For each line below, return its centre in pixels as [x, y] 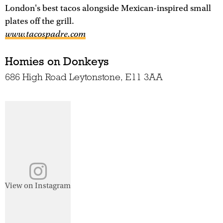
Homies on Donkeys [57, 61]
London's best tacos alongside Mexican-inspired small [108, 9]
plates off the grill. [40, 22]
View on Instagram [38, 185]
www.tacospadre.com [45, 34]
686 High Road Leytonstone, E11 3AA [84, 77]
